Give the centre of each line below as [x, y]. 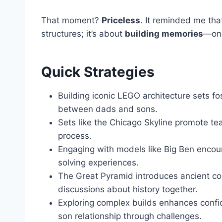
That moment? [71, 21]
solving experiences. [98, 163]
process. [75, 136]
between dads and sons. [108, 109]
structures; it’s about [83, 34]
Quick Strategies [98, 72]
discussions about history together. [128, 190]
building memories [164, 34]
